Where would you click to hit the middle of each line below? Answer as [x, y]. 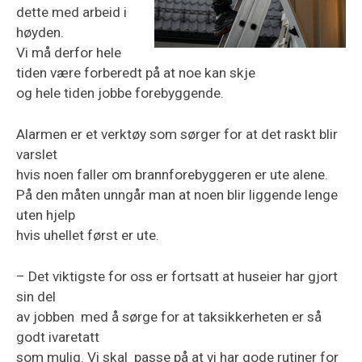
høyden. [40, 32]
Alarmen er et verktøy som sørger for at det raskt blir [177, 134]
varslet [37, 154]
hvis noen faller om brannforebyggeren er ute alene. [172, 174]
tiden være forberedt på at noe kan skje [136, 72]
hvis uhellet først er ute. [88, 235]
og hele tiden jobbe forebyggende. [122, 93]
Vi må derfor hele [69, 52]
